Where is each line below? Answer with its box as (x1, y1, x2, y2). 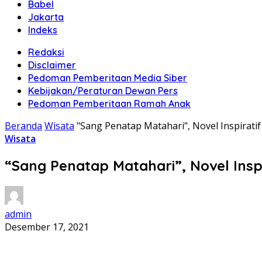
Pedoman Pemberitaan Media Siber (28, 72, 187, 84)
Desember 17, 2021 (5, 220, 89, 233)
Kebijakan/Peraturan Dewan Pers (28, 85, 178, 96)
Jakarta (28, 11, 64, 23)
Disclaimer (28, 59, 76, 71)
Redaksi (28, 46, 64, 58)
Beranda (5, 119, 42, 132)
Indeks (28, 24, 57, 36)
